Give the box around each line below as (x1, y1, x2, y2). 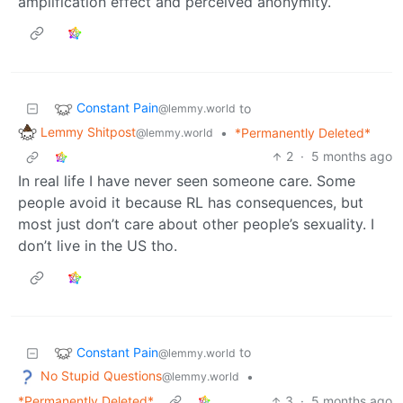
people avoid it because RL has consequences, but (18, 193, 363, 212)
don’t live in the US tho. (18, 237, 177, 255)
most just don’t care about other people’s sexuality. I (18, 215, 374, 234)
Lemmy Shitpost (40, 123, 136, 139)
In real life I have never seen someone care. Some (18, 172, 355, 191)
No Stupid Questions (40, 368, 162, 384)
